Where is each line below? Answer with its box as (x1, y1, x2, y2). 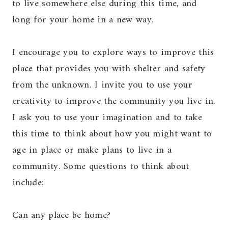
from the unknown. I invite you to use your (12, 77, 192, 94)
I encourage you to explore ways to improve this (12, 44, 214, 61)
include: (12, 175, 44, 191)
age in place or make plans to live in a (12, 142, 172, 159)
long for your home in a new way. (12, 12, 154, 28)
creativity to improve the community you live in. (12, 93, 216, 110)
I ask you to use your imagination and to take (12, 109, 202, 126)
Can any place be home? (12, 207, 111, 224)
